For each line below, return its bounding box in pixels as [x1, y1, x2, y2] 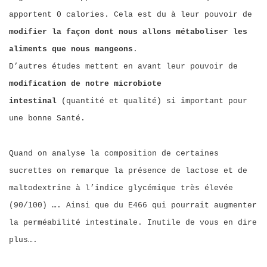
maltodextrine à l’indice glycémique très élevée [9, 184, 233, 193]
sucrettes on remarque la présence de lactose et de [9, 166, 247, 175]
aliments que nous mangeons [9, 45, 133, 54]
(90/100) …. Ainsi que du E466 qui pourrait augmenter [9, 201, 257, 210]
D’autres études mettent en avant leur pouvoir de [9, 62, 238, 71]
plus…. [9, 235, 38, 244]
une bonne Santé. [9, 114, 85, 123]
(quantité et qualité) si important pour [57, 97, 247, 105]
